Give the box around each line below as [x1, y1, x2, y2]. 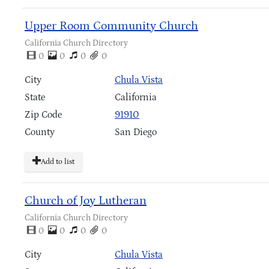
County [25, 127, 55, 138]
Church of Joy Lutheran [25, 194, 147, 208]
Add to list [41, 157, 74, 167]
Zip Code [25, 109, 62, 121]
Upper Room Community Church [25, 19, 198, 33]
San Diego [115, 127, 157, 138]
